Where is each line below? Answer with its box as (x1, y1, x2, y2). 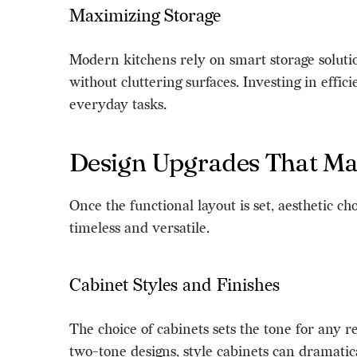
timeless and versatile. (69, 219, 210, 237)
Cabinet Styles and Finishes (69, 274, 280, 296)
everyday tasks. (69, 96, 167, 113)
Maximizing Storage (69, 5, 221, 27)
